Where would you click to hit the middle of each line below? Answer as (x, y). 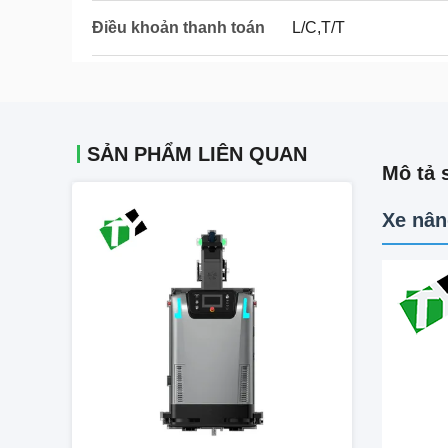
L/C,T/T (318, 27)
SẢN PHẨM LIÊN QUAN (197, 154)
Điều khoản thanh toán (178, 27)
